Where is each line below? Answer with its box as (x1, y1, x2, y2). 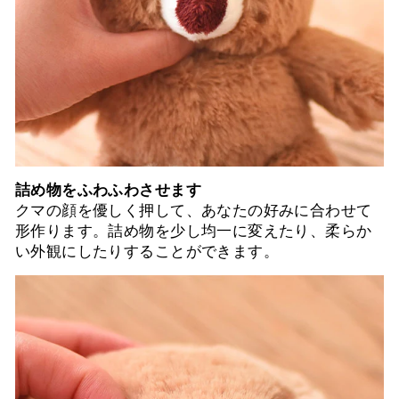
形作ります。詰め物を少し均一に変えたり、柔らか (15, 222, 372, 240)
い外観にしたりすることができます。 (15, 242, 280, 260)
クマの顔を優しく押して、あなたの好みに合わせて (15, 201, 372, 219)
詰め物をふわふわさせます (15, 181, 201, 199)
